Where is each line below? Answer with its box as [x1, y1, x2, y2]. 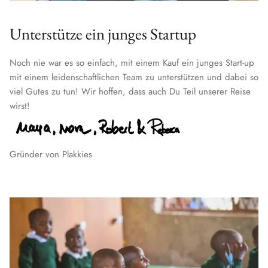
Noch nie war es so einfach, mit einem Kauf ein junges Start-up [10, 56, 254, 69]
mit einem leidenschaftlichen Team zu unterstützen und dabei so [10, 70, 258, 84]
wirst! [10, 99, 30, 112]
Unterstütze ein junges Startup [10, 23, 196, 44]
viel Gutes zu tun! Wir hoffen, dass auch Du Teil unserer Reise [10, 84, 251, 98]
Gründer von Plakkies [10, 147, 92, 161]
